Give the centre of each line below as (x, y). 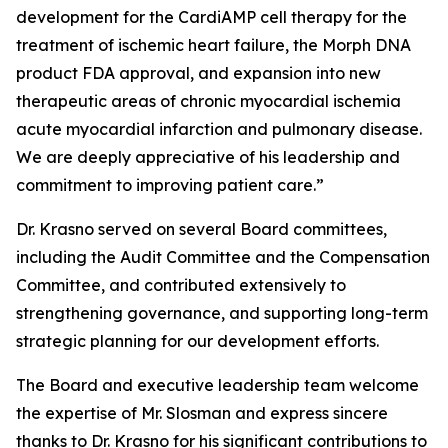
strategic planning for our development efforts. (197, 341)
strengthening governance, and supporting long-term (222, 313)
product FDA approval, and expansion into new (198, 73)
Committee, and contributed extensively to (181, 285)
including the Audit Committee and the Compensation (223, 257)
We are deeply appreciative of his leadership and (208, 157)
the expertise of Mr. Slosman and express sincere (202, 413)
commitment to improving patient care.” (170, 185)
